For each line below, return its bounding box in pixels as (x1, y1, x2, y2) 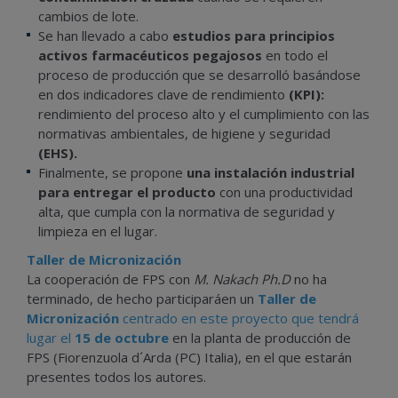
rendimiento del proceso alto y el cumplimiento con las (38, 105, 370, 123)
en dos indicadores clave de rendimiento (38, 85, 289, 104)
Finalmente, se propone (38, 163, 187, 182)
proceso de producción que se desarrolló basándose (38, 66, 361, 84)
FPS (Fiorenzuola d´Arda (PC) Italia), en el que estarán (27, 348, 352, 367)
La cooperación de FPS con (27, 270, 194, 289)
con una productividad (216, 183, 353, 202)
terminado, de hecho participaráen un (27, 290, 258, 308)
